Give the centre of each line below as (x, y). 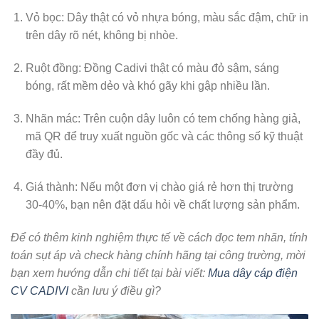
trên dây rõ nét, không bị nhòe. (101, 36)
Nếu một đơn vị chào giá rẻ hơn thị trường (185, 187)
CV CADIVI (40, 291)
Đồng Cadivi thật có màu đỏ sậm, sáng (180, 68)
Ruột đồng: (53, 68)
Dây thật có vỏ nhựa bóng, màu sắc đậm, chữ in (186, 18)
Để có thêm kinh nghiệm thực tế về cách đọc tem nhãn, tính (159, 237)
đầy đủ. (44, 155)
